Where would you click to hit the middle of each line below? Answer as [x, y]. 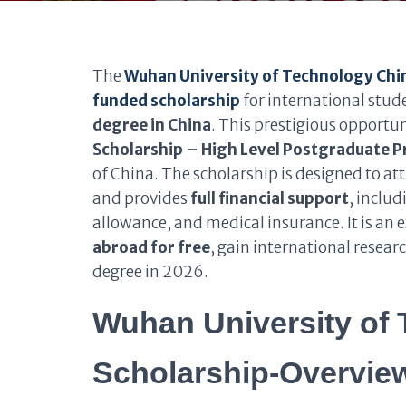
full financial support [270, 198]
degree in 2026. [150, 272]
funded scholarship [166, 101]
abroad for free [151, 247]
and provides [141, 198]
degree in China [152, 125]
